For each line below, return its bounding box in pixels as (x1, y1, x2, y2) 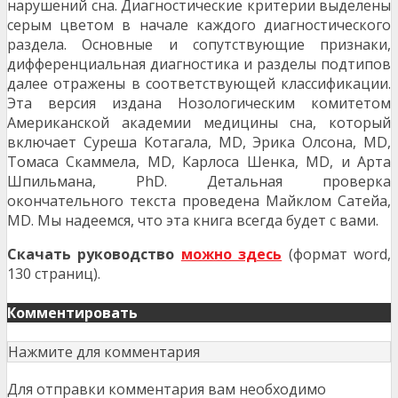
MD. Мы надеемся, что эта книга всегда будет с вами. (7, 211, 378, 231)
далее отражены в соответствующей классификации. (7, 74, 391, 94)
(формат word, (282, 244, 392, 265)
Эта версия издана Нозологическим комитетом (7, 93, 391, 114)
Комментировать (7, 302, 138, 322)
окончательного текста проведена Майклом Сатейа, (7, 191, 391, 211)
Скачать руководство (7, 244, 181, 265)
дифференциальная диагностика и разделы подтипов (7, 54, 391, 75)
